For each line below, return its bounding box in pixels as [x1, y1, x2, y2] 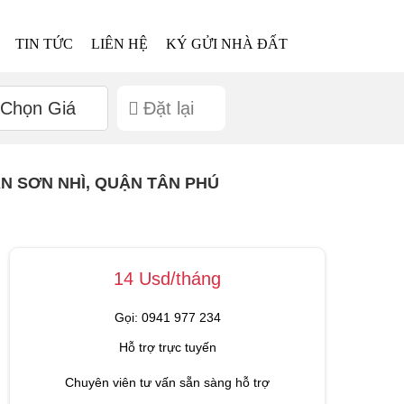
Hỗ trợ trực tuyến [118, 339, 216, 354]
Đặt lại [142, 97, 194, 118]
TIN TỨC [15, 36, 74, 51]
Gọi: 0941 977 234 [114, 309, 221, 325]
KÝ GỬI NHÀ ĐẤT [166, 36, 289, 51]
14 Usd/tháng [114, 268, 221, 289]
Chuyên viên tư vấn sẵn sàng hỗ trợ [65, 374, 270, 390]
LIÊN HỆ [91, 36, 149, 51]
